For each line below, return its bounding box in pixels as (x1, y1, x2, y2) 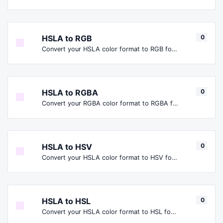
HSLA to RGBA (42, 87, 98, 98)
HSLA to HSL (42, 196, 91, 206)
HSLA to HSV (42, 141, 92, 152)
